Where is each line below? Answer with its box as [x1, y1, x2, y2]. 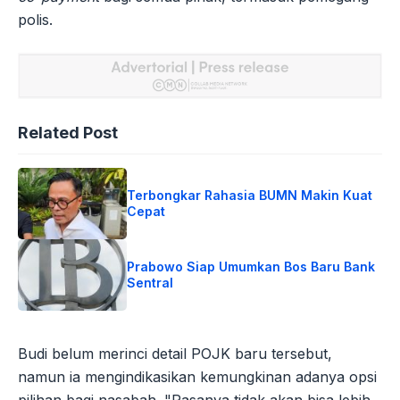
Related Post [18, 122, 118, 142]
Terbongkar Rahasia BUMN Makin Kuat [127, 187, 373, 203]
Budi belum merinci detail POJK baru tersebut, [18, 344, 332, 362]
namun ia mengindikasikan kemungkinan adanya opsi [18, 367, 377, 386]
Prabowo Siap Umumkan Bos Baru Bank [127, 258, 376, 274]
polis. [18, 11, 53, 29]
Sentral [127, 274, 174, 290]
